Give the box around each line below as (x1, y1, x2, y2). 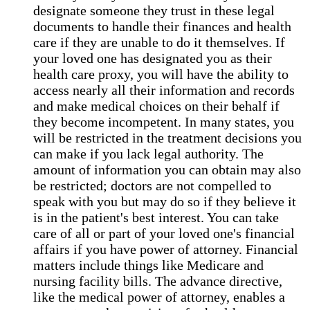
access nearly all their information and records (33, 82, 295, 98)
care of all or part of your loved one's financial (33, 225, 295, 241)
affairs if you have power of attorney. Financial (33, 241, 298, 257)
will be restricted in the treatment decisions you (33, 129, 302, 145)
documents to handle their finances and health (33, 18, 291, 34)
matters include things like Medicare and (33, 257, 264, 273)
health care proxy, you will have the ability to (33, 66, 289, 82)
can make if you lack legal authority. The (33, 145, 264, 161)
